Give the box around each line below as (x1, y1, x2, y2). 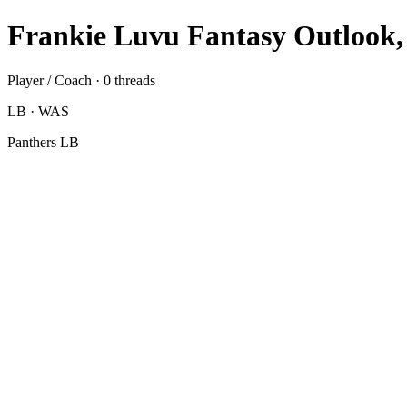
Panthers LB (7, 134, 79, 150)
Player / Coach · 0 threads (7, 72, 155, 88)
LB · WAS (7, 103, 69, 119)
